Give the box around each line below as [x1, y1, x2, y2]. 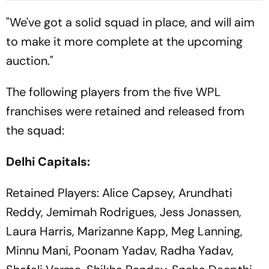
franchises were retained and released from [6, 103, 244, 119]
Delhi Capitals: [6, 153, 93, 169]
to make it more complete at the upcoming [6, 33, 243, 49]
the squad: [6, 122, 64, 138]
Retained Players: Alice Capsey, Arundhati [6, 184, 232, 201]
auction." [6, 52, 56, 68]
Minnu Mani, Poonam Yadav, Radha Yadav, [6, 242, 234, 258]
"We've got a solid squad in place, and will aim [6, 14, 255, 30]
